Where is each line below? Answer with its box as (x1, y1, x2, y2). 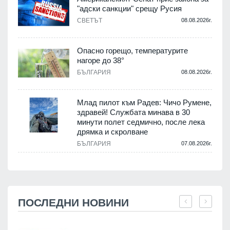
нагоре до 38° (77, 55, 124, 65)
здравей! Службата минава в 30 (77, 107, 190, 117)
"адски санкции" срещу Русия (77, 4, 182, 13)
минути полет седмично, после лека (77, 117, 205, 126)
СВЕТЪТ (77, 16, 102, 24)
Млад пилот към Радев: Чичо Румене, (77, 98, 212, 107)
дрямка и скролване (77, 127, 148, 136)
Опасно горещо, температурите (77, 46, 188, 55)
